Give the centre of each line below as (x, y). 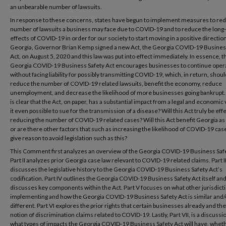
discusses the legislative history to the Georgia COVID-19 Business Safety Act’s (116, 169)
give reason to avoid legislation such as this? (69, 138)
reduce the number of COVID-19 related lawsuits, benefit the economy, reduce (116, 83)
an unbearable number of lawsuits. (56, 7)
